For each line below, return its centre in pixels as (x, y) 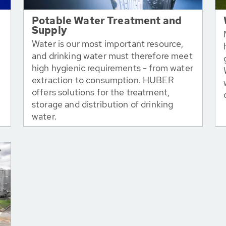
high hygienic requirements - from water (112, 68)
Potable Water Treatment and (107, 21)
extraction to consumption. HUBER (103, 80)
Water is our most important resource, (108, 44)
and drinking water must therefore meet (112, 56)
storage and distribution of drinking (103, 104)
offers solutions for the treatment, (101, 92)
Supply (49, 30)
